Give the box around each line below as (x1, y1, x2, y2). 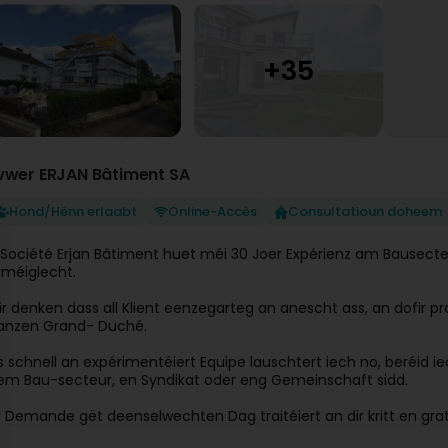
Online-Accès (168, 202, 257, 221)
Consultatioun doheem (288, 202, 442, 221)
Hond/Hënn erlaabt (9, 202, 137, 221)
